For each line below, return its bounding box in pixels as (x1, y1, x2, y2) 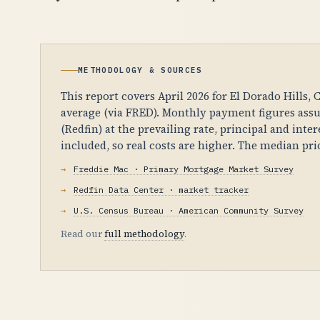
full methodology (104, 227, 184, 240)
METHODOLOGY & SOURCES (78, 64, 203, 75)
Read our (61, 227, 104, 240)
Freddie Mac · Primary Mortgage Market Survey (74, 163, 294, 174)
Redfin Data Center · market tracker (74, 184, 249, 195)
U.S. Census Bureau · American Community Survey (74, 204, 304, 216)
